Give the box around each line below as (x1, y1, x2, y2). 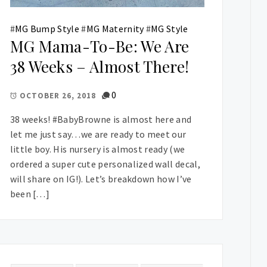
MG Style (151, 23, 188, 35)
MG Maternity (86, 23, 144, 35)
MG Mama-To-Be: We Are (10, 36, 190, 57)
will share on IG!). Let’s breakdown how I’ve (10, 173, 192, 185)
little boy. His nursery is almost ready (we (10, 143, 185, 156)
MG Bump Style (14, 23, 80, 35)
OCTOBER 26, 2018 (19, 90, 96, 101)
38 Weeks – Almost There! (10, 56, 190, 77)
